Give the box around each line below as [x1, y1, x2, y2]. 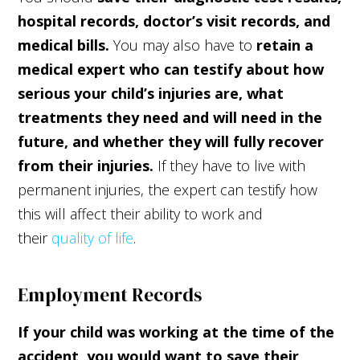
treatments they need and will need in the [18, 107, 323, 127]
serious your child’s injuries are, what [18, 83, 284, 103]
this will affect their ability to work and [18, 203, 264, 223]
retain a [256, 35, 314, 55]
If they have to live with [153, 155, 306, 175]
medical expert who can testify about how [18, 59, 325, 79]
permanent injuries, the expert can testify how [18, 179, 318, 199]
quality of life [51, 227, 134, 247]
